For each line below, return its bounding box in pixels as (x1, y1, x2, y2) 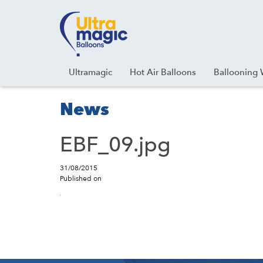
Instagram (41, 12, 79, 23)
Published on (60, 174, 102, 183)
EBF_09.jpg (60, 130, 171, 159)
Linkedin (53, 12, 85, 23)
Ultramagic (69, 66, 112, 78)
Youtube (28, 12, 60, 23)
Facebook (16, 12, 53, 23)
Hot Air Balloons (130, 66, 196, 78)
